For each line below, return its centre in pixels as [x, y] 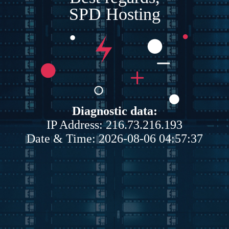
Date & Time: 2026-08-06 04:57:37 [114, 138]
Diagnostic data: [114, 111]
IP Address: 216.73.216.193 [114, 124]
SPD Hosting [114, 14]
